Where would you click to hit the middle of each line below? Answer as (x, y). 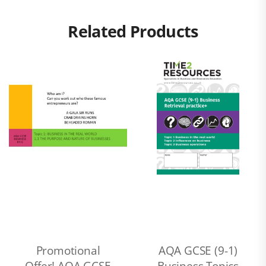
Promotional (68, 251)
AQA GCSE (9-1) (198, 251)
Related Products (133, 31)
